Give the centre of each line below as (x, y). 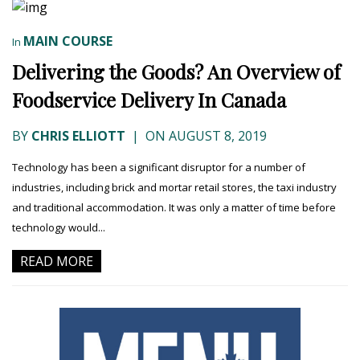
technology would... (59, 228)
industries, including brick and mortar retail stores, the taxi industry (174, 188)
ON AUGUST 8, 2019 (205, 136)
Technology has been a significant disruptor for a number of (159, 168)
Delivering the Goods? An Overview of (176, 72)
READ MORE (57, 262)
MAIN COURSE (68, 41)
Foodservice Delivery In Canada (149, 100)
